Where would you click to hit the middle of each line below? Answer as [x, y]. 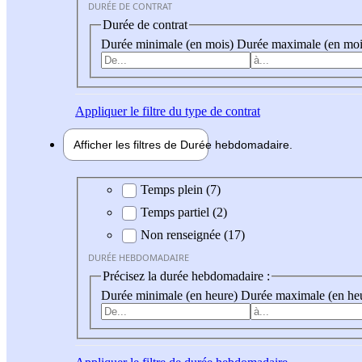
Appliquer [101, 111]
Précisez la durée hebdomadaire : [186, 276]
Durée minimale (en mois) [169, 44]
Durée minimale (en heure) [171, 295]
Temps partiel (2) [184, 213]
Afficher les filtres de [127, 144]
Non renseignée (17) [193, 235]
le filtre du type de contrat [194, 111]
